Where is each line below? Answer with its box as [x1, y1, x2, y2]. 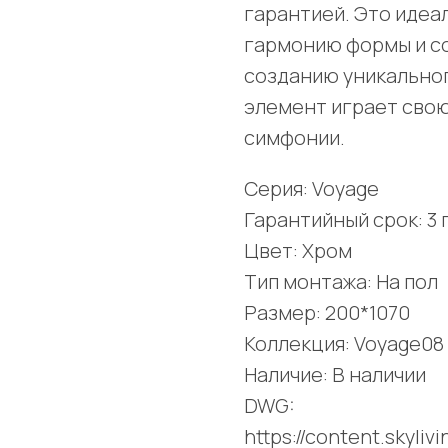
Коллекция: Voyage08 [244, 330, 444, 358]
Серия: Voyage [244, 175, 379, 203]
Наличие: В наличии [244, 361, 426, 389]
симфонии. [244, 124, 345, 152]
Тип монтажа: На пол [244, 268, 438, 296]
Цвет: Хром [244, 237, 352, 265]
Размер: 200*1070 [244, 299, 410, 327]
